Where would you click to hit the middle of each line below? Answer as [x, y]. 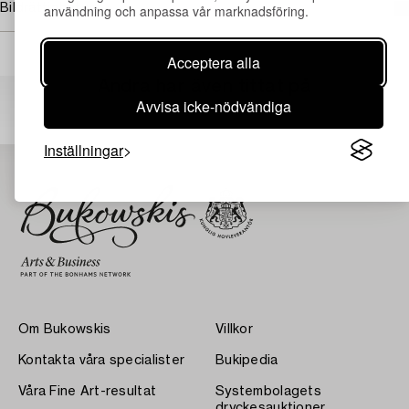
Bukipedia [247, 360]
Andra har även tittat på [204, 87]
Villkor [234, 329]
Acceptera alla [214, 62]
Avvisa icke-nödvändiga [214, 106]
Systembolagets [268, 391]
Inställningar [84, 150]
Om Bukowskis [65, 329]
